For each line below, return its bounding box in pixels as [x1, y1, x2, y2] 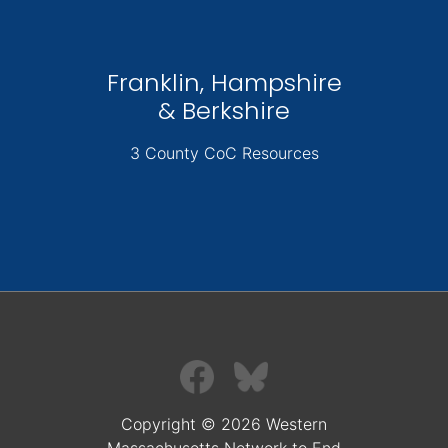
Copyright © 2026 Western [121, 414, 327, 435]
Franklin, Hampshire [106, 66, 342, 100]
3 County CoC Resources [129, 143, 319, 164]
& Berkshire [158, 94, 290, 128]
